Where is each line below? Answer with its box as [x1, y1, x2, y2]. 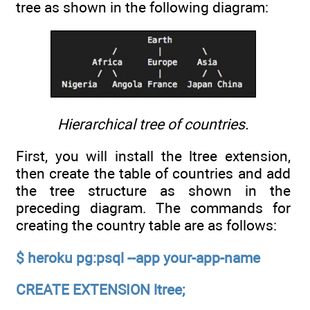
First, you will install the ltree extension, [16, 147, 291, 165]
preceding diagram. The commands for [16, 199, 291, 217]
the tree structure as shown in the [16, 182, 291, 200]
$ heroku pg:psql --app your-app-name [16, 248, 260, 266]
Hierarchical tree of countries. [57, 116, 249, 134]
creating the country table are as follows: [16, 217, 277, 235]
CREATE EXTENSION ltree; [16, 281, 185, 299]
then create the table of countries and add [16, 165, 291, 183]
